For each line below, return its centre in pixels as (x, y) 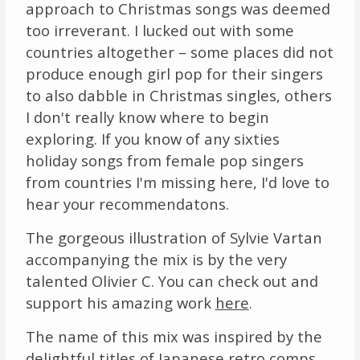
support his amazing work (120, 302)
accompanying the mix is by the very (156, 259)
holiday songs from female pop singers (164, 160)
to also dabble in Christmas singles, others (178, 95)
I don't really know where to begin (147, 117)
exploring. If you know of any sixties (152, 138)
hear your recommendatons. (129, 203)
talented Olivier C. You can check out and (172, 280)
